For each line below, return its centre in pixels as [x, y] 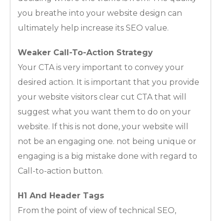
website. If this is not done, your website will [103, 126]
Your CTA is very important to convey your [101, 67]
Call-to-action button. [60, 171]
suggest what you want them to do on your [104, 111]
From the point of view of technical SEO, [97, 210]
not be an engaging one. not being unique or [107, 141]
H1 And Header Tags [61, 195]
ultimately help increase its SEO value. [93, 28]
